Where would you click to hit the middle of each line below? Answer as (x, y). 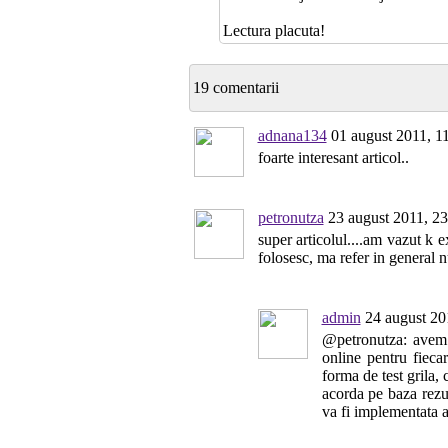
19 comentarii (235, 87)
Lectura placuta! (273, 31)
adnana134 (292, 135)
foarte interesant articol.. (333, 157)
